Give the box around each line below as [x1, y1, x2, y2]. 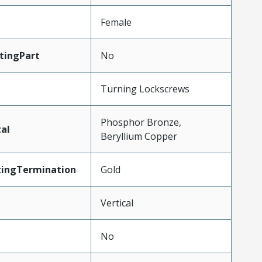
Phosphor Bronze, [100, 116, 181, 129]
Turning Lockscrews [100, 82, 189, 95]
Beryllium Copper [100, 130, 177, 143]
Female [100, 16, 132, 29]
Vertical [100, 196, 133, 209]
